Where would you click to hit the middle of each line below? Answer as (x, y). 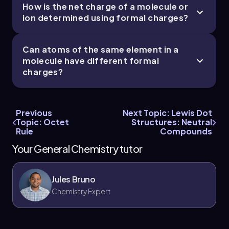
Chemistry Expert (81, 191)
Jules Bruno (74, 179)
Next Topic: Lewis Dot (167, 112)
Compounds (186, 131)
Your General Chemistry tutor (77, 148)
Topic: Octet (42, 122)
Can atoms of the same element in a (101, 49)
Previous (34, 112)
